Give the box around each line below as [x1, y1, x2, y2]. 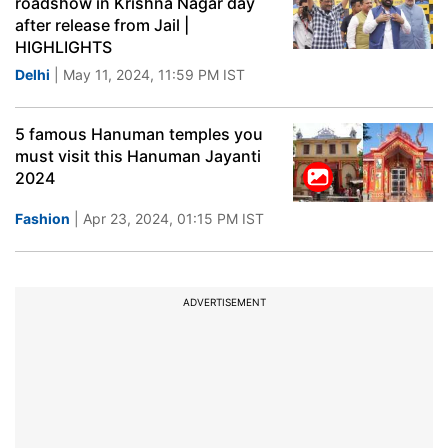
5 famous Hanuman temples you [15, 124, 263, 144]
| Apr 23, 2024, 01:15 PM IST [70, 210, 264, 227]
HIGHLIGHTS [15, 37, 112, 57]
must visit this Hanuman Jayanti [15, 146, 261, 166]
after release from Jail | [15, 15, 189, 35]
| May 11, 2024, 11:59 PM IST [50, 66, 245, 83]
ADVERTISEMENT [182, 296, 266, 308]
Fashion [15, 210, 70, 227]
